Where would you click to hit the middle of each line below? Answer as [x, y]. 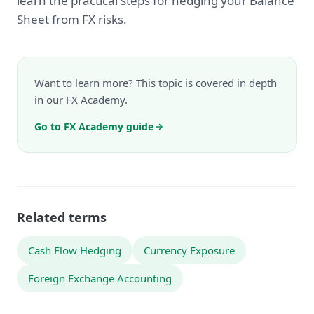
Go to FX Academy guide [94, 127]
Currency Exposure [189, 250]
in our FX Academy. [81, 100]
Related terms [62, 217]
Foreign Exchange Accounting [100, 278]
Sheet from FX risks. [72, 19]
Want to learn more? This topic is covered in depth [156, 83]
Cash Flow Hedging [75, 250]
